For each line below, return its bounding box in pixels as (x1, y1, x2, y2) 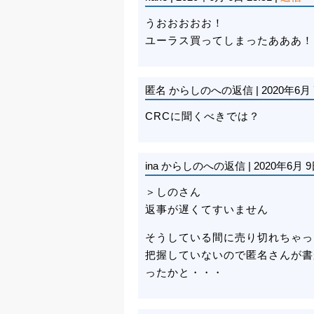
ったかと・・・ (145, 266, 224, 278)
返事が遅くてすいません (145, 203, 268, 215)
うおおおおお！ (145, 16, 224, 29)
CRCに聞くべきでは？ (145, 109, 260, 122)
